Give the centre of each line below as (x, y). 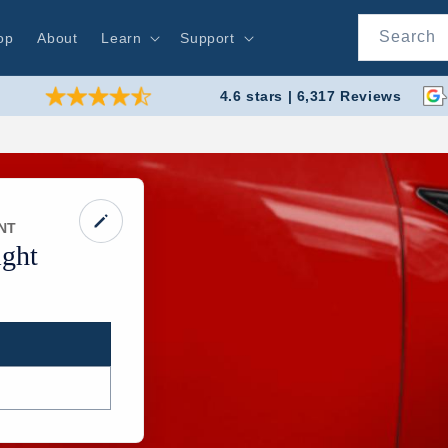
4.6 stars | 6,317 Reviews (310, 95)
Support (207, 37)
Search (407, 36)
